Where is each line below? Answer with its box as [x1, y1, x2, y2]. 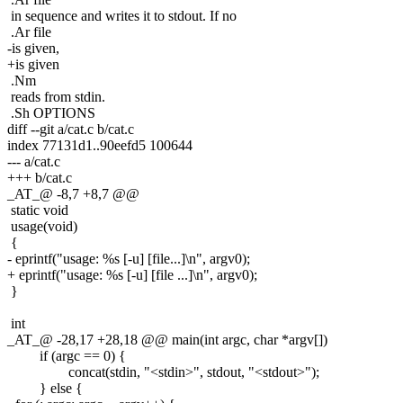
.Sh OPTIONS [7, 104, 95, 121]
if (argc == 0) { [7, 347, 126, 363]
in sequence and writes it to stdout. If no [7, 7, 237, 23]
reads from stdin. [7, 88, 105, 104]
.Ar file [7, 23, 51, 40]
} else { [7, 380, 83, 396]
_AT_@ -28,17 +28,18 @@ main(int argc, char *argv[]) [7, 331, 327, 347]
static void [7, 201, 68, 218]
